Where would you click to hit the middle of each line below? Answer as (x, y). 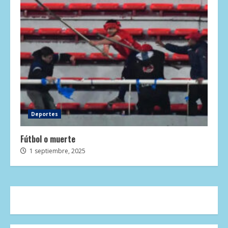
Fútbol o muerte (48, 139)
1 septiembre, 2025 (57, 151)
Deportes (45, 114)
